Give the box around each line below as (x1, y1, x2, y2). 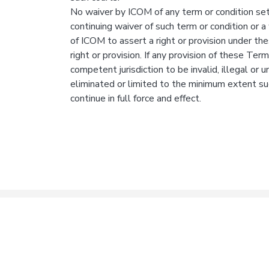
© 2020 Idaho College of (70, 219, 160, 229)
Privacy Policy (184, 223, 235, 234)
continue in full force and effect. (70, 92, 201, 105)
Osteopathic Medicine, (70, 230, 153, 241)
